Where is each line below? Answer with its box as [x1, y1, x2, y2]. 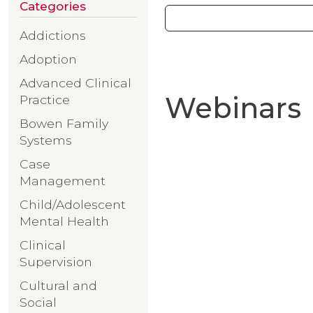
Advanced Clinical [20, 75, 131, 90]
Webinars [165, 91, 301, 125]
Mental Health [20, 213, 109, 228]
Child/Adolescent [20, 196, 126, 212]
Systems [20, 132, 72, 147]
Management [20, 173, 105, 188]
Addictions [20, 27, 86, 43]
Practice [20, 92, 70, 107]
